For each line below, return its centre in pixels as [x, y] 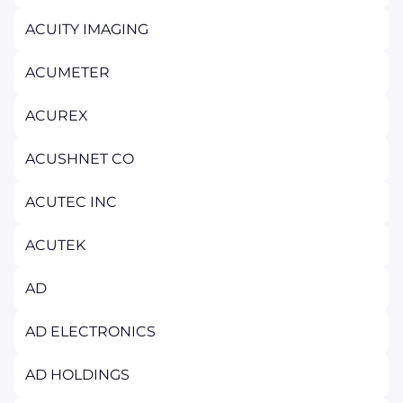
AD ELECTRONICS [90, 331]
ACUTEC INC [71, 202]
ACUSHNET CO [80, 159]
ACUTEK [55, 245]
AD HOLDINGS [77, 375]
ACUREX [57, 116]
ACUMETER [67, 72]
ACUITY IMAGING [87, 29]
